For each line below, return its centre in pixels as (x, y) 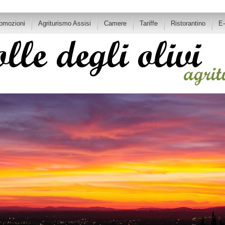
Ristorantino (188, 23)
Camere (115, 23)
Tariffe (149, 23)
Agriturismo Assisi (65, 23)
